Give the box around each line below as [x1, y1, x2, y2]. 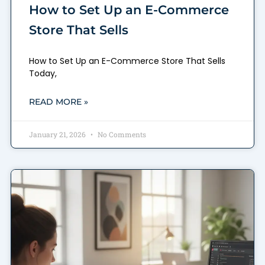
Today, [28, 67, 57, 80]
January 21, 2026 [28, 130, 88, 140]
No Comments [95, 130, 146, 140]
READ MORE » [28, 96, 88, 108]
